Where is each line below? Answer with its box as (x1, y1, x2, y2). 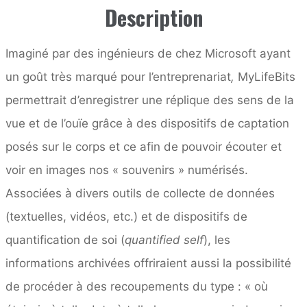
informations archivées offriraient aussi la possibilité (5, 256, 291, 270)
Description (104, 1, 203, 33)
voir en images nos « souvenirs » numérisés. (5, 162, 248, 177)
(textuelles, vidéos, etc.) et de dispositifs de (5, 209, 247, 223)
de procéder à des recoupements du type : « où (5, 279, 268, 293)
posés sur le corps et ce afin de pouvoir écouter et (5, 139, 282, 153)
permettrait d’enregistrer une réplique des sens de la (5, 93, 294, 107)
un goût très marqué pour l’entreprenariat (5, 69, 231, 84)
